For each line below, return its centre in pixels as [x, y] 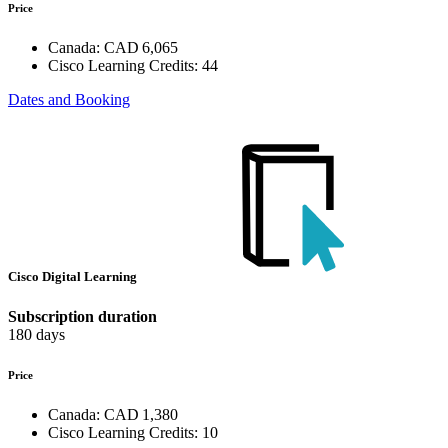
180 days [36, 334]
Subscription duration [82, 316]
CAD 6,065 [141, 48]
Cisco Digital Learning [74, 277]
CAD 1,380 [141, 414]
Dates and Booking [69, 100]
